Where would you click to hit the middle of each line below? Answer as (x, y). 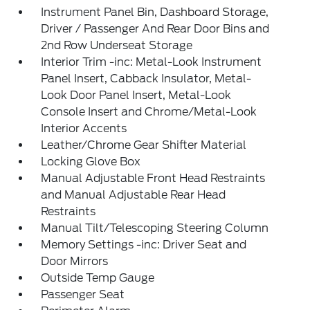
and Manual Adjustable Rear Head (134, 195)
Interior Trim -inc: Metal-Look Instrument (152, 62)
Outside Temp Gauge (98, 278)
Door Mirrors (75, 261)
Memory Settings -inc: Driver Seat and (144, 245)
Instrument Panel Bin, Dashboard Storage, (155, 12)
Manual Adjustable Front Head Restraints (153, 178)
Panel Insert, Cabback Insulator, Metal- (146, 79)
